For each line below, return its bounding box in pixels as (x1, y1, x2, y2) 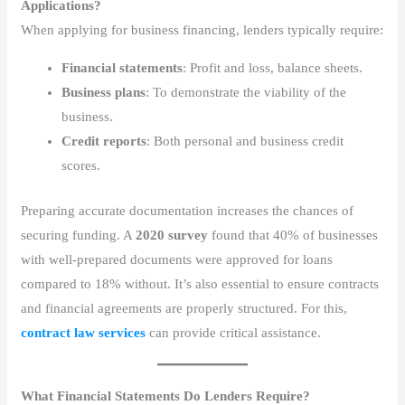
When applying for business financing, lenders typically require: (21, 23, 384, 38)
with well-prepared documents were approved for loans (21, 251, 334, 267)
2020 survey (136, 227, 209, 242)
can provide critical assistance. (146, 325, 322, 340)
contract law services (21, 325, 146, 340)
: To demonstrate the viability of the (146, 85, 347, 100)
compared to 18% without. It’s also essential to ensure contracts (21, 276, 380, 291)
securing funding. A (21, 227, 137, 242)
